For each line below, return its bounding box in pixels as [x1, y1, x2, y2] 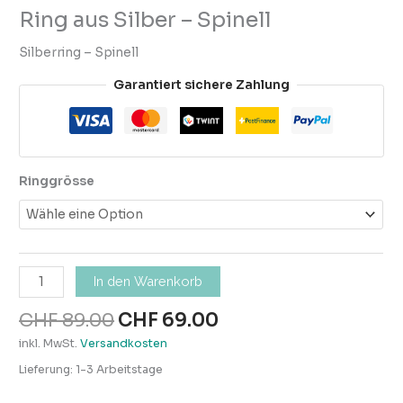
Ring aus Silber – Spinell [19, 6, 272, 34]
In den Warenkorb [94, 273, 203, 290]
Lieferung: [19, 362, 76, 377]
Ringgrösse [19, 174, 95, 190]
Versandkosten [80, 336, 168, 351]
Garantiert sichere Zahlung [113, 76, 290, 93]
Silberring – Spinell [19, 45, 139, 61]
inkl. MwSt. [19, 336, 78, 351]
